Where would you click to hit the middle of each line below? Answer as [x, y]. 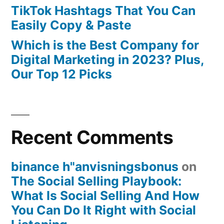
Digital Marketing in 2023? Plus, [107, 60]
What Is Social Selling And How [105, 196]
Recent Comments [92, 137]
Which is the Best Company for [105, 45]
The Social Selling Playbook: [96, 181]
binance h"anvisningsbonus [95, 167]
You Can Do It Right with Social [103, 210]
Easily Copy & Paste [71, 25]
